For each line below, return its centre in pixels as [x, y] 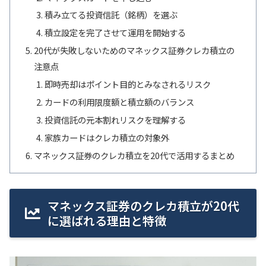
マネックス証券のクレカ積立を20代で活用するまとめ [134, 155]
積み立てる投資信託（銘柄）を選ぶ [111, 15]
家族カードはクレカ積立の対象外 [107, 137]
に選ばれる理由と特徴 [107, 221]
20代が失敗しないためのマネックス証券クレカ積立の [134, 50]
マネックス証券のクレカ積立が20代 [143, 206]
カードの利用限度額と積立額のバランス [119, 102]
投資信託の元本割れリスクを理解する [115, 119]
